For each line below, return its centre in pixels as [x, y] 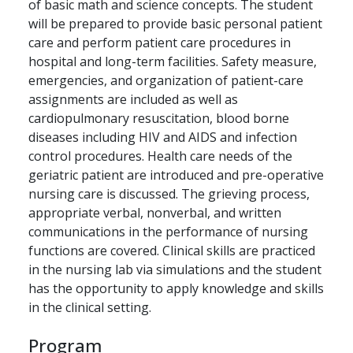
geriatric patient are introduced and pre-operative [176, 175]
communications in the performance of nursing [168, 232]
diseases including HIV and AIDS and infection [163, 137]
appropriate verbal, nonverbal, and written [155, 213]
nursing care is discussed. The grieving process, [169, 194]
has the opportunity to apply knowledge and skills [176, 289]
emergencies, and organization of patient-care [166, 81]
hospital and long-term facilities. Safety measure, [173, 62]
